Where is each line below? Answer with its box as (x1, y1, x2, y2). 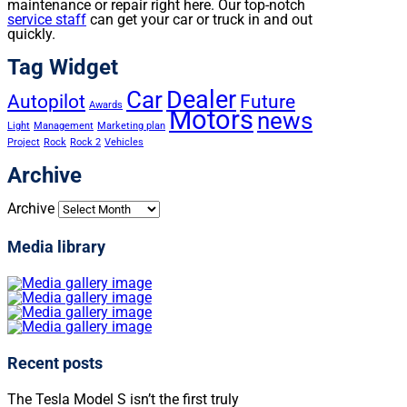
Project (7, 136, 40, 149)
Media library (7, 237, 105, 257)
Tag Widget (7, 55, 118, 81)
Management (34, 120, 94, 133)
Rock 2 (70, 136, 101, 149)
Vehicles (104, 136, 144, 149)
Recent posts (7, 352, 103, 372)
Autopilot (7, 91, 85, 114)
